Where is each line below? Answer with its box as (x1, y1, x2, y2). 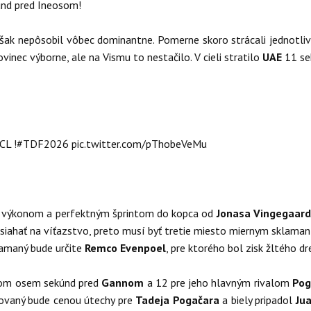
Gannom (101, 276, 147, 289)
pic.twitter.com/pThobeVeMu (72, 137, 207, 151)
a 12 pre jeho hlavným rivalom (146, 276, 292, 289)
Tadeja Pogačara (135, 293, 223, 307)
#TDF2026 (17, 137, 69, 151)
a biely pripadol (222, 293, 296, 307)
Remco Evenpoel (85, 241, 166, 255)
